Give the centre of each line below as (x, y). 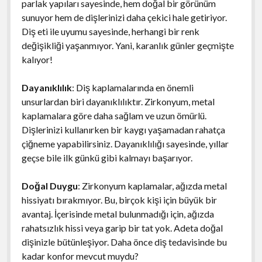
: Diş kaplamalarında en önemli (132, 87)
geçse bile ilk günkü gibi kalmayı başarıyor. (107, 157)
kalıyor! (37, 59)
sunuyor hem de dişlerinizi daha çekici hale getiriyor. (124, 17)
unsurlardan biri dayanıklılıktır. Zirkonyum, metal (118, 101)
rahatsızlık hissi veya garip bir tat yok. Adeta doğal (122, 227)
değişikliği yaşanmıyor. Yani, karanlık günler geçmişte (127, 45)
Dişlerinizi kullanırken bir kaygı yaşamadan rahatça (123, 129)
